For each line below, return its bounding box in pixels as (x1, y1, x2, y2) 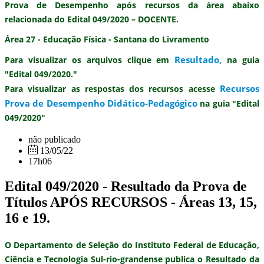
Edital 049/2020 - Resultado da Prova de (5, 178, 247, 194)
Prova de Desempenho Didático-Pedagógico (5, 97, 197, 109)
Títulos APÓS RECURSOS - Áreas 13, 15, (5, 194, 257, 210)
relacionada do (5, 13, 67, 25)
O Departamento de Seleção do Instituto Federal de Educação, (5, 239, 259, 250)
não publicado (28, 134, 81, 144)
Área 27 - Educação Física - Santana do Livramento (5, 33, 209, 45)
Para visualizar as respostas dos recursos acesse (5, 82, 215, 94)
